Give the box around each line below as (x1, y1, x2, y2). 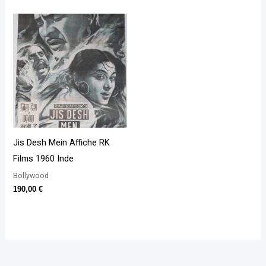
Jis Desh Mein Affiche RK (13, 136, 110, 149)
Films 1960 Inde (13, 152, 74, 165)
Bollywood (13, 170, 49, 180)
